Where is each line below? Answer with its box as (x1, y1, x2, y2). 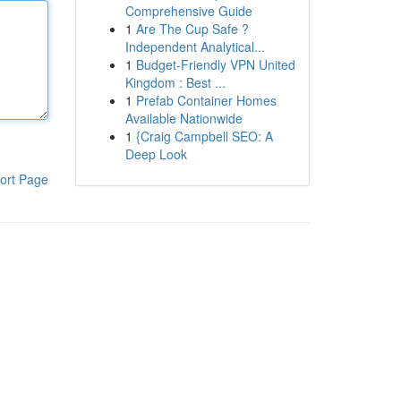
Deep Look (124, 145, 187, 163)
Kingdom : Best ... (124, 73, 226, 91)
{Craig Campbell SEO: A (135, 127, 273, 145)
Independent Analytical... (124, 38, 265, 55)
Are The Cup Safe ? (135, 20, 249, 38)
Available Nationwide (124, 109, 243, 127)
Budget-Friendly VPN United (135, 55, 295, 73)
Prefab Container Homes (135, 91, 277, 109)
